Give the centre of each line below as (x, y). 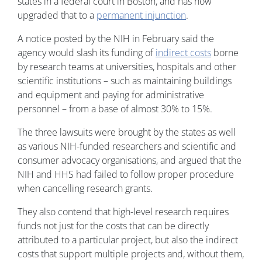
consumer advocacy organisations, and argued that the (130, 161)
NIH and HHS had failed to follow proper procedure (126, 175)
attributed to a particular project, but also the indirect (128, 240)
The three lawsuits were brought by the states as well (127, 132)
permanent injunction (141, 15)
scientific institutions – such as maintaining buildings (125, 81)
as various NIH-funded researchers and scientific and (127, 146)
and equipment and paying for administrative (111, 95)
